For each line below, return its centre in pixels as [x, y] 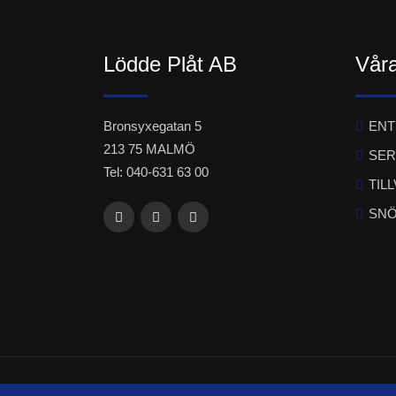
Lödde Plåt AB [170, 64]
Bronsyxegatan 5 [152, 126]
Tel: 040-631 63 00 [156, 172]
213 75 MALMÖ [149, 149]
